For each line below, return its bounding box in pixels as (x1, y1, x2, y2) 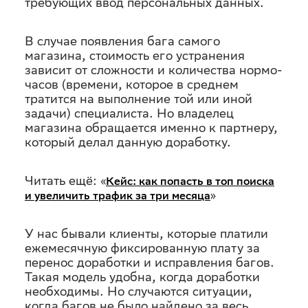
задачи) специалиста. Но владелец (25, 106, 234, 120)
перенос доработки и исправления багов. (25, 255, 274, 269)
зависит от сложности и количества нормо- (25, 63, 283, 77)
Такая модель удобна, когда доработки (25, 269, 260, 284)
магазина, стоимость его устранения (25, 48, 245, 63)
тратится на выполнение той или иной (25, 91, 252, 106)
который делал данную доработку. (25, 135, 231, 149)
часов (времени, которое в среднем (25, 77, 239, 91)
